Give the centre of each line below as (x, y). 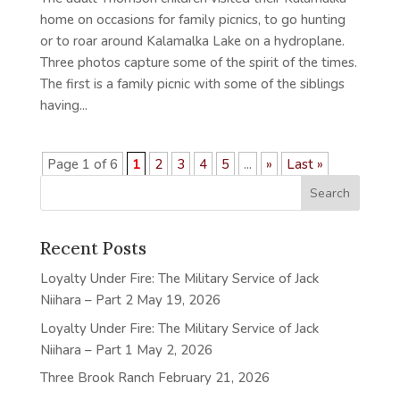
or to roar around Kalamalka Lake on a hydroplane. (192, 42)
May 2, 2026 (174, 350)
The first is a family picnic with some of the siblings (192, 84)
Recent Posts (93, 249)
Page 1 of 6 (82, 165)
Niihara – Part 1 (86, 350)
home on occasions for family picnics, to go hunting (192, 20)
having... (63, 106)
